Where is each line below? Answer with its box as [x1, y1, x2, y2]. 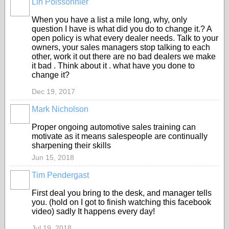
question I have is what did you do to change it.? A [32, 25, 212, 33]
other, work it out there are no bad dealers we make [32, 52, 216, 61]
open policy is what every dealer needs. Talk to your [32, 34, 218, 42]
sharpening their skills [32, 141, 111, 150]
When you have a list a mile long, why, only [32, 15, 187, 24]
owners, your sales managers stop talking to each [32, 43, 210, 52]
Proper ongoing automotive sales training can [32, 123, 196, 131]
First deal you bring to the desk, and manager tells [32, 189, 212, 197]
